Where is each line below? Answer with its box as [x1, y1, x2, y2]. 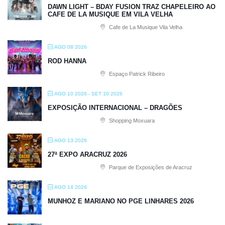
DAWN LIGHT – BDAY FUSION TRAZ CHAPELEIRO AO [48, 3, 215, 11]
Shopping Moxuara [107, 117, 155, 124]
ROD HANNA [48, 57, 86, 65]
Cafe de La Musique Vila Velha [107, 24, 182, 30]
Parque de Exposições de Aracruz [107, 164, 192, 170]
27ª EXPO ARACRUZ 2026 [48, 150, 127, 158]
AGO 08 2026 [54, 44, 87, 50]
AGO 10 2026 [54, 90, 87, 96]
